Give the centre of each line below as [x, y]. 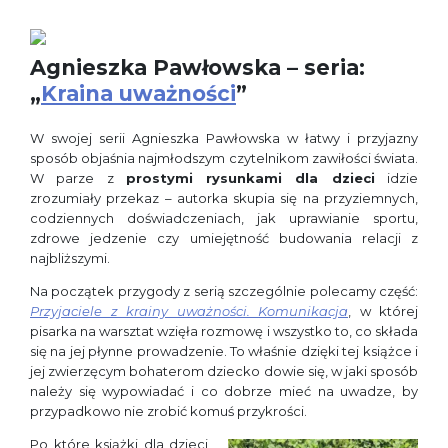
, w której [383, 311]
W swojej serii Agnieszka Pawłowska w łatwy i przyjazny [224, 138]
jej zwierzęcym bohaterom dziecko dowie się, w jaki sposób [224, 371]
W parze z [78, 178]
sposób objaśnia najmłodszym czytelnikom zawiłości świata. [224, 158]
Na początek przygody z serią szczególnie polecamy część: [224, 291]
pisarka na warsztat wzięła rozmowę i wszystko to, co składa [224, 331]
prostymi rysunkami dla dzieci [250, 178]
